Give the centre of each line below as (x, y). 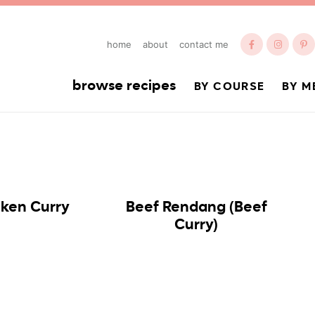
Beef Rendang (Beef (196, 208)
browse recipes (124, 86)
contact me (204, 44)
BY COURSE (229, 87)
